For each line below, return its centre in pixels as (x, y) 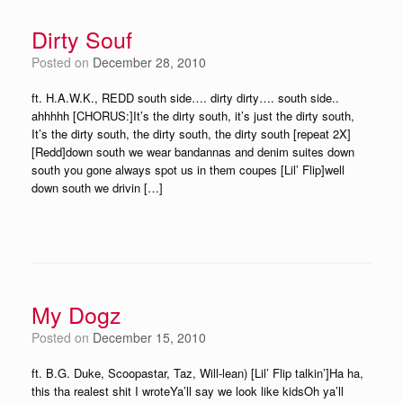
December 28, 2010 (149, 62)
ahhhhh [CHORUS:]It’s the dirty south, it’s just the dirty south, (193, 116)
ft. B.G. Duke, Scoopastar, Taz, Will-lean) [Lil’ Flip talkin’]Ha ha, (197, 373)
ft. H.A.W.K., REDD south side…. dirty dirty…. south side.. (185, 98)
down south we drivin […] (97, 188)
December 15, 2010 (149, 337)
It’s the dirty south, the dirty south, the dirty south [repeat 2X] (191, 134)
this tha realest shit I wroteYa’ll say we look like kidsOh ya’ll (188, 391)
